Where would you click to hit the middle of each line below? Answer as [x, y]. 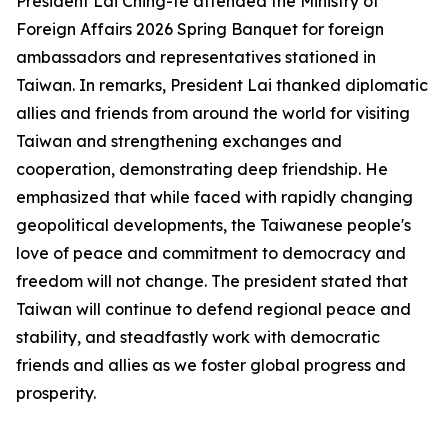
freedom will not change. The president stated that [212, 281]
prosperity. [56, 393]
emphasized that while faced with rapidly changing [214, 197]
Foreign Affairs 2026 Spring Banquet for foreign [200, 29]
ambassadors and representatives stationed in [196, 57]
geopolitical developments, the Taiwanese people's [213, 225]
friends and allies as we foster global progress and [211, 365]
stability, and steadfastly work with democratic [198, 337]
